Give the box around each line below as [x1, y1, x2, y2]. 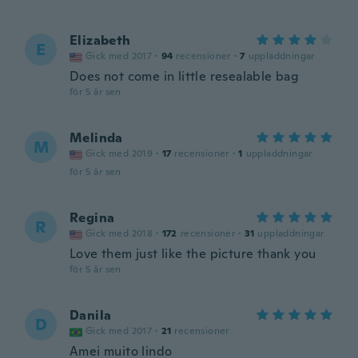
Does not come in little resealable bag [70, 68, 300, 85]
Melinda [70, 129, 123, 146]
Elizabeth [70, 32, 131, 49]
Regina [70, 209, 115, 226]
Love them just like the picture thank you [70, 245, 316, 262]
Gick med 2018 [86, 227, 153, 240]
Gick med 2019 [86, 147, 153, 160]
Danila [70, 307, 112, 324]
